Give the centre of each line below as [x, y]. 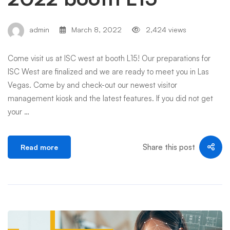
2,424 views [165, 30]
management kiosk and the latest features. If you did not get [110, 98]
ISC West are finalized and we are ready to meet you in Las [108, 72]
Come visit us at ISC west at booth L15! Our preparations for [109, 58]
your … [18, 112]
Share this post [169, 147]
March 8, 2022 [95, 30]
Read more [39, 147]
